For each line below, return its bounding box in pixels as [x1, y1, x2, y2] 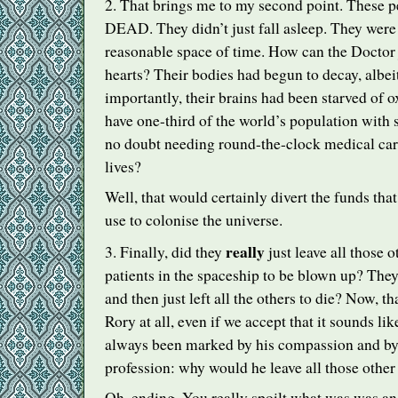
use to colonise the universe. [105, 210, 283, 231]
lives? [105, 155, 141, 177]
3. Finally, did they [105, 241, 226, 262]
